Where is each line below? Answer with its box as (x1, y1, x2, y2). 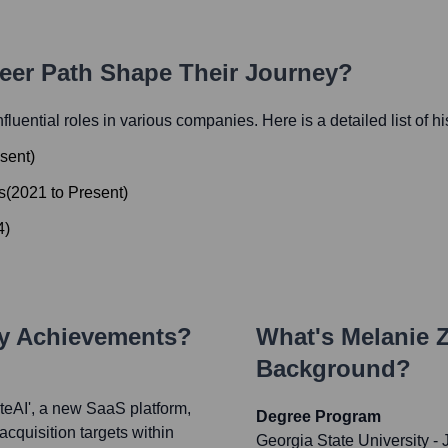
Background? (256, 355, 411, 383)
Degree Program (256, 408, 381, 426)
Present (68, 184, 123, 202)
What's (256, 323, 341, 351)
